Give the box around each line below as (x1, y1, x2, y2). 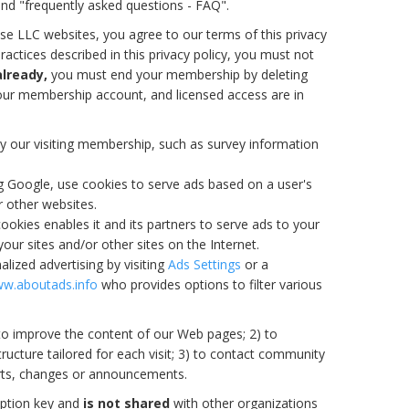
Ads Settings (168, 255, 241, 273)
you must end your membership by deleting (47, 65, 308, 83)
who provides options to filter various (98, 275, 322, 293)
